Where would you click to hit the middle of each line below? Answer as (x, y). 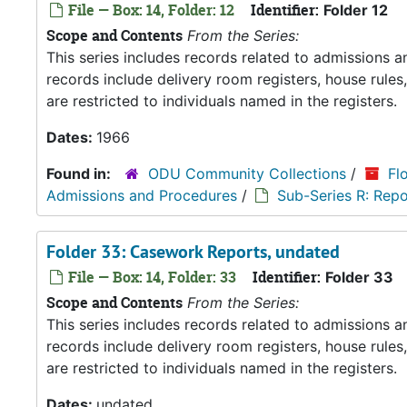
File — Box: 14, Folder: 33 (150, 277)
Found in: (80, 174)
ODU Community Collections (247, 174)
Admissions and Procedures (142, 195)
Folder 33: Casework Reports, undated (193, 252)
